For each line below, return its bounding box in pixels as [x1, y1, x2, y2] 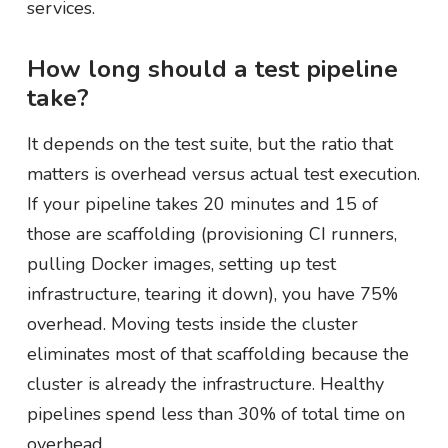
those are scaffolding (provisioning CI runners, [26, 221, 397, 246]
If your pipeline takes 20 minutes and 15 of [26, 191, 378, 216]
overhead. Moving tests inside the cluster [26, 311, 358, 336]
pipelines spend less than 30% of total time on [26, 401, 405, 426]
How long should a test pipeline [26, 52, 398, 86]
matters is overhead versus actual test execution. [26, 161, 420, 186]
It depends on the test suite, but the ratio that [26, 131, 393, 156]
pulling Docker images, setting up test [26, 251, 336, 276]
